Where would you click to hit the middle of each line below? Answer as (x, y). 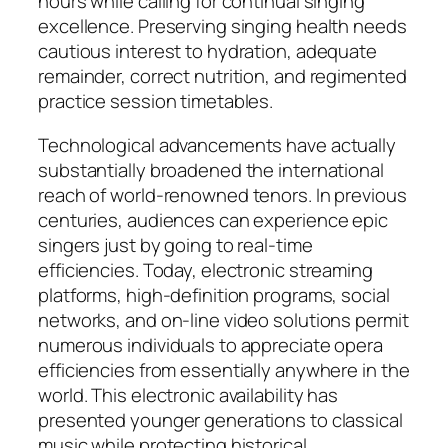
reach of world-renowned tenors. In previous (222, 194)
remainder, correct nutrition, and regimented (222, 76)
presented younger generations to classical (220, 419)
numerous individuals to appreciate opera (210, 344)
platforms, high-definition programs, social (214, 294)
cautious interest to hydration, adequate (207, 51)
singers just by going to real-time (175, 244)
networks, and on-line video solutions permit (223, 319)
